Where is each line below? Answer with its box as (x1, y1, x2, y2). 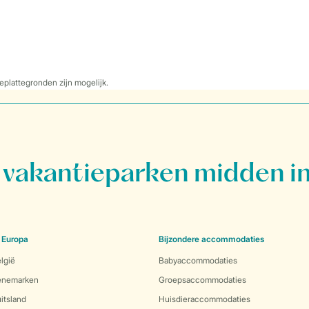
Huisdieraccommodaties (159, 294, 250, 304)
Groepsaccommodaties (159, 275, 246, 285)
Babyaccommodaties (159, 255, 237, 266)
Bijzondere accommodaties (159, 234, 264, 244)
